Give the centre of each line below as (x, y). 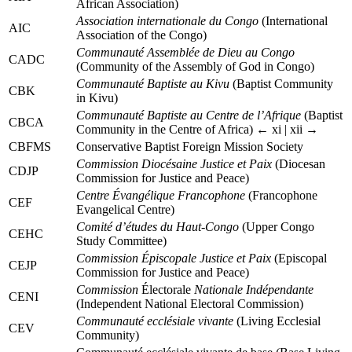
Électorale (166, 289)
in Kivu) (97, 97)
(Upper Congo (277, 226)
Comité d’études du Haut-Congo (158, 226)
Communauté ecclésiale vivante (155, 321)
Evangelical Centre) (125, 209)
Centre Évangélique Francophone (161, 195)
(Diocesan (299, 163)
